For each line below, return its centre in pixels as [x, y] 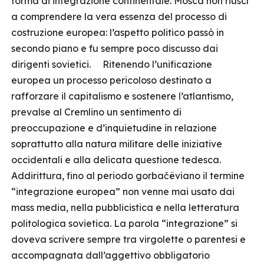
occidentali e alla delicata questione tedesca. [116, 160]
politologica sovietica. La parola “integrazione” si [124, 223]
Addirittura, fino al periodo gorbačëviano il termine [128, 176]
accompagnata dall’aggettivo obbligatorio [110, 255]
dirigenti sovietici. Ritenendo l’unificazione [112, 64]
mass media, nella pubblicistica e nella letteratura [125, 207]
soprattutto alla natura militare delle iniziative [117, 144]
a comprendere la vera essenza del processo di [119, 16]
